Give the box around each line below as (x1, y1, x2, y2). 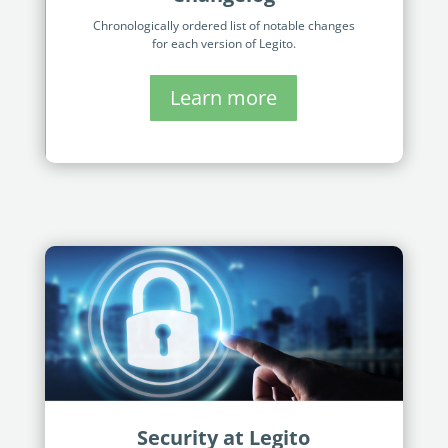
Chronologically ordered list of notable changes (92, 17, 355, 34)
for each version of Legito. (151, 35, 296, 52)
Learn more (170, 84, 278, 111)
